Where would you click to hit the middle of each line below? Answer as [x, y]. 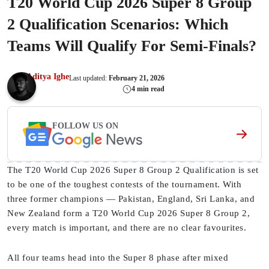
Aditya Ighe [48, 77]
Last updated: [89, 78]
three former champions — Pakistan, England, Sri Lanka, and [131, 199]
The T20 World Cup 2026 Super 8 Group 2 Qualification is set [133, 170]
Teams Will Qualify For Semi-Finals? [132, 46]
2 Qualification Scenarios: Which [118, 25]
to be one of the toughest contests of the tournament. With [124, 185]
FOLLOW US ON [85, 125]
